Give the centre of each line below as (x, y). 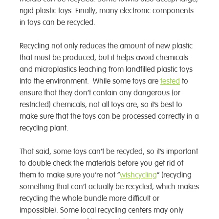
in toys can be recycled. (57, 23)
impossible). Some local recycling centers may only (101, 210)
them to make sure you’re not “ (70, 175)
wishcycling (138, 175)
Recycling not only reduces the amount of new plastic (106, 46)
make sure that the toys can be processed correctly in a (109, 117)
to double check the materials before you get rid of (101, 164)
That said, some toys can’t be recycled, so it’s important (109, 152)
